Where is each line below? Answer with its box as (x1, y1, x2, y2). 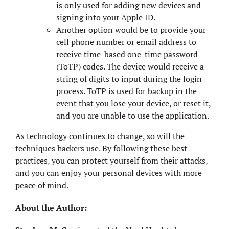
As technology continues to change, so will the (15, 130, 185, 142)
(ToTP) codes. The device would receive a (56, 60, 204, 72)
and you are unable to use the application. (56, 109, 209, 121)
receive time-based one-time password (56, 48, 198, 60)
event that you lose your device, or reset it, (56, 97, 211, 109)
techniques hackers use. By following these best (15, 142, 187, 154)
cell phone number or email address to (56, 36, 196, 48)
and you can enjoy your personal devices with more (15, 167, 202, 178)
